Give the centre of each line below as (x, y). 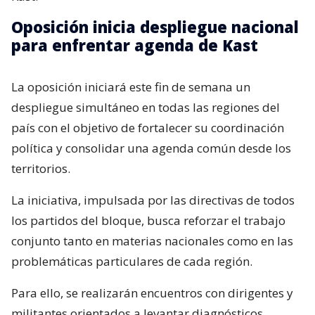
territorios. (41, 169)
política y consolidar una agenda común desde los (151, 148)
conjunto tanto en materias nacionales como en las (152, 241)
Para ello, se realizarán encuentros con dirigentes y (152, 293)
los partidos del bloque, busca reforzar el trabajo (148, 221)
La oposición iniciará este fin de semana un (131, 87)
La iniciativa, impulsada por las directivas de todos (153, 200)
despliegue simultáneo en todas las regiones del (146, 108)
